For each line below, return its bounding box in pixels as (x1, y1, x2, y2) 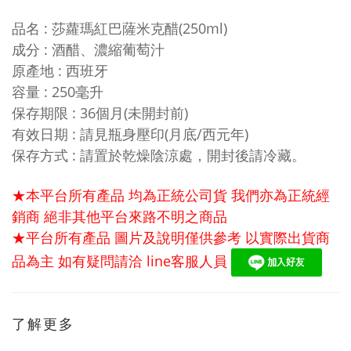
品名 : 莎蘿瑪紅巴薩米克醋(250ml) (12, 19, 227, 38)
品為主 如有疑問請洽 (12, 251, 143, 270)
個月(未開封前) (96, 103, 188, 122)
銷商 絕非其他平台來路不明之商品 (12, 207, 227, 226)
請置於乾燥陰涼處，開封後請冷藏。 (80, 146, 306, 165)
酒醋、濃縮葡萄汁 (52, 40, 165, 59)
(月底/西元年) (165, 125, 248, 143)
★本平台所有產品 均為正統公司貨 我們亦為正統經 (12, 186, 330, 204)
